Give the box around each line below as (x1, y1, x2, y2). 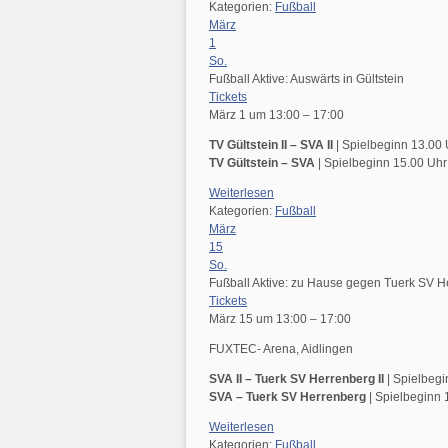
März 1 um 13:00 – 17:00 (209, 108, 344, 122)
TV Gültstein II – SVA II (209, 138, 336, 152)
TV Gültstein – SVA (209, 156, 318, 170)
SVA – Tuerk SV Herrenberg (209, 390, 369, 404)
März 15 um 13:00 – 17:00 (209, 312, 351, 326)
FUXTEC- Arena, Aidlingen (209, 342, 353, 356)
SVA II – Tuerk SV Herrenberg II (209, 372, 384, 386)
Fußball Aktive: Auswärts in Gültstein (209, 72, 404, 86)
